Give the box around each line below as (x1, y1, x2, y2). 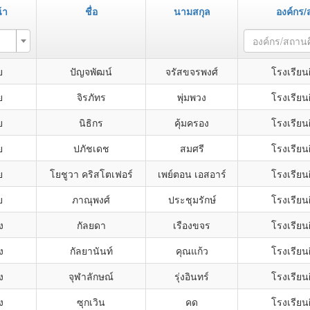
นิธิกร (79, 116, 103, 129)
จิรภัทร (76, 90, 106, 104)
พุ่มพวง (177, 90, 206, 104)
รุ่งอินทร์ (174, 269, 209, 283)
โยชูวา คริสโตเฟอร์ (49, 167, 133, 181)
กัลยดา (76, 218, 106, 232)
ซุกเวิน (77, 295, 105, 309)
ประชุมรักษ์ (167, 192, 216, 206)
